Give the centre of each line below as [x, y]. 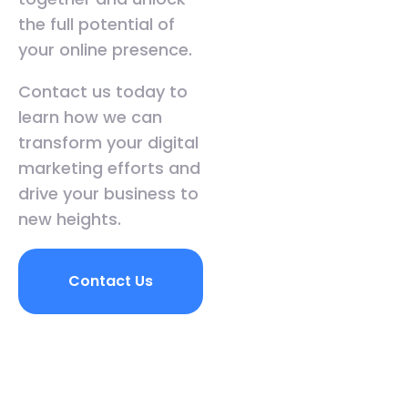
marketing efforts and [109, 168]
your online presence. [105, 50]
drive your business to [108, 194]
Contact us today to [103, 92]
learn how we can [90, 117]
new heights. [70, 219]
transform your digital [108, 143]
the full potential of [97, 25]
